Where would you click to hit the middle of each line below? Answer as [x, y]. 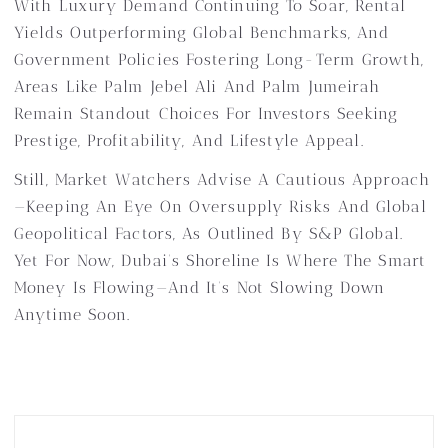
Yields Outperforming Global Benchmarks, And [202, 32]
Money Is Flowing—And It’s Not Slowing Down [200, 287]
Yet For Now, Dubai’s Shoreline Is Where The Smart [220, 260]
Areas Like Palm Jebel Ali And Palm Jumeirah [197, 86]
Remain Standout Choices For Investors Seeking [206, 113]
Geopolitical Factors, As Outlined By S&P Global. [208, 233]
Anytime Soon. [72, 314]
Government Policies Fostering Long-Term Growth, [219, 59]
